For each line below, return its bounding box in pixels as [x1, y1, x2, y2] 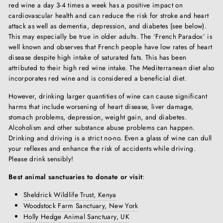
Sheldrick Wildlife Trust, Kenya [23, 190, 116, 200]
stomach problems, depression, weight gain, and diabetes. [8, 112, 187, 122]
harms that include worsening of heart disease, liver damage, [8, 102, 194, 111]
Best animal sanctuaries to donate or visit [8, 172, 143, 182]
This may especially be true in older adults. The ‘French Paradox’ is [8, 31, 213, 41]
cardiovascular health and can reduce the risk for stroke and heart [8, 10, 209, 20]
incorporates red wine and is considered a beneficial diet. [8, 73, 187, 83]
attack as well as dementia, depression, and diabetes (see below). [8, 21, 207, 31]
